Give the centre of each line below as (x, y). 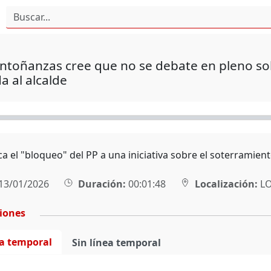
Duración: (102, 184)
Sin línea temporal (116, 243)
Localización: (226, 184)
